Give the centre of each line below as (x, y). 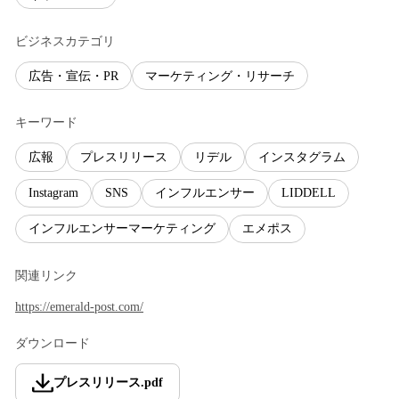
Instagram (53, 193)
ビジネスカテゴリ (65, 42)
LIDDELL (309, 193)
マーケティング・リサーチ (220, 76)
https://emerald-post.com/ (79, 306)
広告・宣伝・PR (73, 76)
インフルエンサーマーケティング (122, 229)
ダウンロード (53, 343)
